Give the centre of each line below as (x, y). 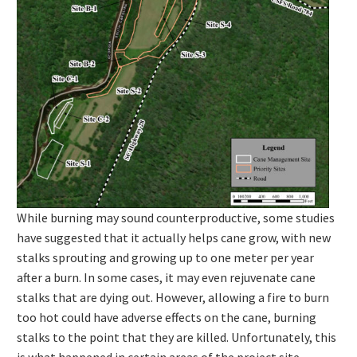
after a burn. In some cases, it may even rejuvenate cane (166, 278)
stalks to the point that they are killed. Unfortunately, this (177, 337)
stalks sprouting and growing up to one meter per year (165, 258)
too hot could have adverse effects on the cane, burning (167, 318)
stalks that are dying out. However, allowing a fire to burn (173, 298)
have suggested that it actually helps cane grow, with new (174, 238)
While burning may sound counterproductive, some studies (176, 218)
